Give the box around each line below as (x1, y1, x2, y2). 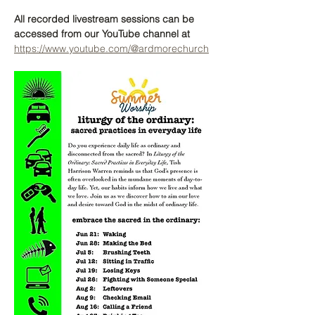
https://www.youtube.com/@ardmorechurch (14, 42, 209, 55)
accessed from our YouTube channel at (14, 27, 193, 40)
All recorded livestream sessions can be (14, 13, 197, 25)
